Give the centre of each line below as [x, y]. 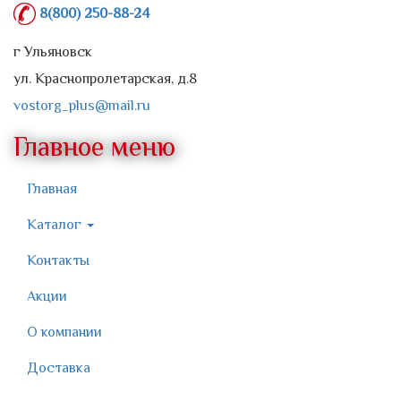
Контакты [58, 261]
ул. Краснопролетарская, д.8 [105, 79]
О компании [64, 333]
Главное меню [94, 147]
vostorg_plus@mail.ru [82, 106]
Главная [52, 189]
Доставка [59, 368]
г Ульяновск [53, 52]
